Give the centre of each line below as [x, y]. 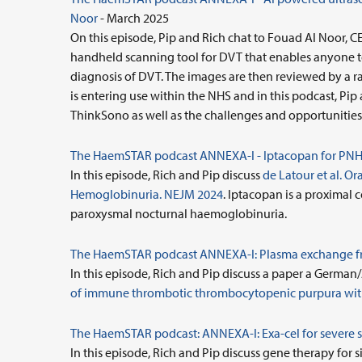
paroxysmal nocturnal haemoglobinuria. [179, 213]
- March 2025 [133, 18]
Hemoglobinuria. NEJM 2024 [147, 194]
